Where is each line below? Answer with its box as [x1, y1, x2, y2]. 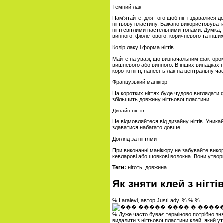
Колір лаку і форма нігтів [112, 44, 174, 51]
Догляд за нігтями [112, 135, 157, 142]
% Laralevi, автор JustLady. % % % [112, 197, 200, 203]
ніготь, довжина [126, 164, 167, 171]
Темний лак [112, 3, 141, 10]
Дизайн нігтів [112, 107, 144, 113]
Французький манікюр [112, 79, 167, 85]
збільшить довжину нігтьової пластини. [112, 96, 211, 102]
